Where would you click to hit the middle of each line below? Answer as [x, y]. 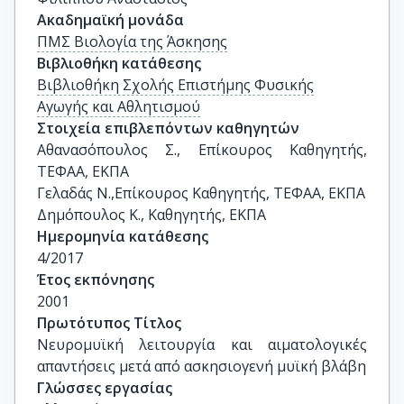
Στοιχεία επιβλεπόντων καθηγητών [168, 128]
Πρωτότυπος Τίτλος [109, 323]
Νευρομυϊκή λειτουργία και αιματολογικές [202, 344]
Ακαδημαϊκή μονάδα [110, 20]
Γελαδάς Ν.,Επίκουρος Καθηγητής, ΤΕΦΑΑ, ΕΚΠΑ [201, 193]
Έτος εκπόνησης [96, 280]
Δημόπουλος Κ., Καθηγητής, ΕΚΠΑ [151, 215]
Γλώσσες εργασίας [105, 388]
